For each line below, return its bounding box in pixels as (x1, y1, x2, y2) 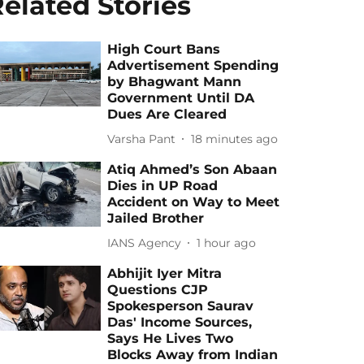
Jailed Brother (107, 210, 205, 226)
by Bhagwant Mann (107, 74, 242, 89)
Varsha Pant (107, 131, 176, 146)
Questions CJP (107, 282, 209, 297)
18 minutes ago (191, 131, 279, 146)
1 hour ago (197, 235, 257, 250)
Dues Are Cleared (107, 106, 227, 122)
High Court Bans (107, 41, 221, 57)
